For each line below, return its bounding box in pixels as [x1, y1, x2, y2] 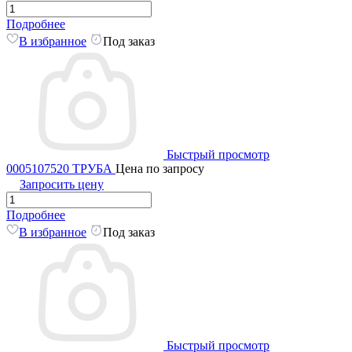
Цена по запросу [115, 162, 204, 176]
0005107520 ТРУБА [6, 162, 115, 176]
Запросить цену [20, 178, 104, 192]
